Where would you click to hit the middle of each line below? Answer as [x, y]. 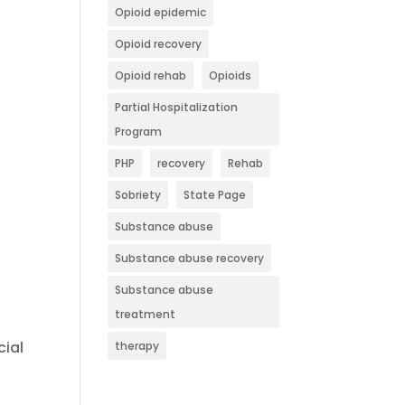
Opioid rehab [151, 75]
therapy [137, 346]
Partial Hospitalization [177, 107]
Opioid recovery [159, 44]
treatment [146, 314]
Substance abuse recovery [190, 258]
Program [139, 132]
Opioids [231, 75]
